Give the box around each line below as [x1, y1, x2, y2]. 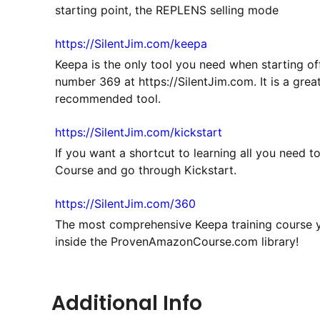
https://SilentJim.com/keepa [55, 36, 207, 51]
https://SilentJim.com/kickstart [55, 124, 222, 139]
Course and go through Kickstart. [55, 162, 236, 177]
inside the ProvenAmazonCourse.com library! [55, 234, 299, 249]
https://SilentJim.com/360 [55, 196, 196, 211]
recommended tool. [55, 91, 161, 106]
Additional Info [51, 289, 202, 317]
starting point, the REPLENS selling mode [55, 2, 279, 17]
